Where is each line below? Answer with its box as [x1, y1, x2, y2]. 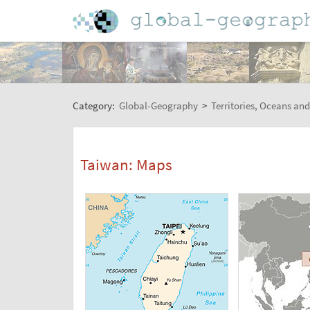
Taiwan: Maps [80, 154, 172, 175]
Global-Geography [118, 98, 198, 112]
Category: [72, 98, 117, 112]
